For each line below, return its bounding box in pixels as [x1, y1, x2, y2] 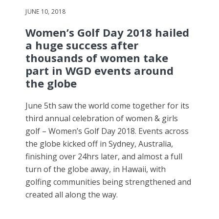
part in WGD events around [25, 63, 174, 78]
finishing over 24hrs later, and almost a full [25, 151, 183, 162]
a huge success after [25, 38, 139, 53]
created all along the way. [25, 189, 118, 200]
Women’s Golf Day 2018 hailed [25, 25, 190, 40]
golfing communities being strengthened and [25, 176, 192, 188]
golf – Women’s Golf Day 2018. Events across [25, 126, 189, 137]
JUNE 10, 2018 [25, 7, 66, 16]
